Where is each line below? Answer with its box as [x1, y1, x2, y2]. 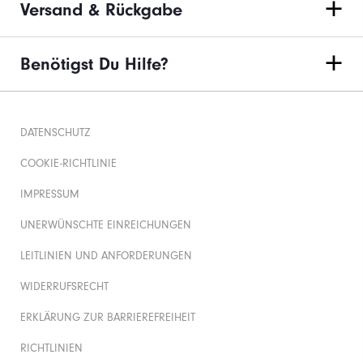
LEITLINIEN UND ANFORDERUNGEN [20, 249, 192, 263]
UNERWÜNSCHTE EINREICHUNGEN [20, 218, 191, 232]
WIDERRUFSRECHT [20, 280, 109, 293]
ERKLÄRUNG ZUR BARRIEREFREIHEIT [20, 310, 195, 324]
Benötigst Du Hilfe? [20, 53, 169, 75]
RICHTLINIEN [20, 341, 83, 355]
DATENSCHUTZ [20, 126, 91, 139]
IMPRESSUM [20, 187, 79, 201]
